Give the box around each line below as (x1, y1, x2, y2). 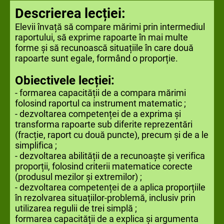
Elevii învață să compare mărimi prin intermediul (15, 21, 205, 32)
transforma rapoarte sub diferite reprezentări (15, 119, 192, 129)
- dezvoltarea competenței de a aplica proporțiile (15, 182, 205, 192)
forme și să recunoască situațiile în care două (15, 42, 193, 53)
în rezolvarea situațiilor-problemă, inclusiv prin (15, 192, 195, 203)
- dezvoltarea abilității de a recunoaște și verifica (15, 150, 205, 161)
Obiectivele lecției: (15, 73, 114, 87)
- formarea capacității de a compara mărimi (15, 87, 186, 98)
